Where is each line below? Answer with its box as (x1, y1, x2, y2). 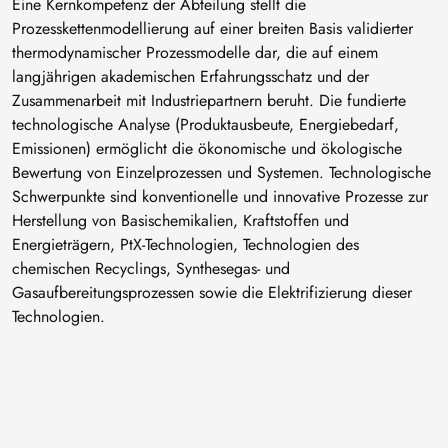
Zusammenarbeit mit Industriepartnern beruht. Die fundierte (12, 89, 406, 113)
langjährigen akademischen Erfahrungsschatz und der (12, 65, 369, 89)
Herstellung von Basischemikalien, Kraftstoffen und (12, 209, 349, 233)
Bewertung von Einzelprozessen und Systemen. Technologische (12, 161, 431, 185)
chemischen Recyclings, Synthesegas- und (12, 257, 290, 281)
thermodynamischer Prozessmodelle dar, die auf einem (12, 41, 378, 65)
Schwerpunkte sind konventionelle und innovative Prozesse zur (12, 185, 428, 209)
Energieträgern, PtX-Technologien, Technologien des (12, 233, 359, 257)
